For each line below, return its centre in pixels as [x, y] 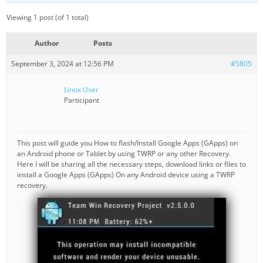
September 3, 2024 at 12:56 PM [63, 63]
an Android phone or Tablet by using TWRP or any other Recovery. [124, 153]
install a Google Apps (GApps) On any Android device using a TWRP [126, 174]
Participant [82, 100]
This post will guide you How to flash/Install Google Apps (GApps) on [127, 143]
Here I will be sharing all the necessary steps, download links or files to [131, 164]
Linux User [81, 89]
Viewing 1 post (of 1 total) [48, 17]
